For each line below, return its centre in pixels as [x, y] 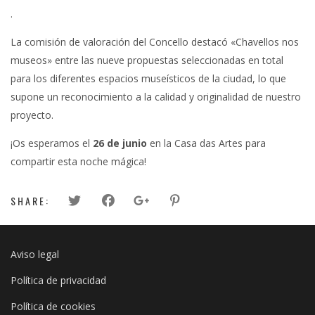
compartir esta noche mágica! [78, 162]
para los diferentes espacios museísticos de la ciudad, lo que [148, 79]
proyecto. [32, 115]
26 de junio [120, 143]
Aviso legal [35, 254]
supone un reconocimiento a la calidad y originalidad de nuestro [156, 97]
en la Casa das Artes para [206, 143]
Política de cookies [53, 306]
